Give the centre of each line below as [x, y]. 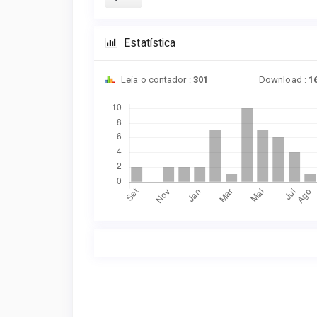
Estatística [149, 44]
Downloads [128, 97]
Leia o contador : [156, 80]
